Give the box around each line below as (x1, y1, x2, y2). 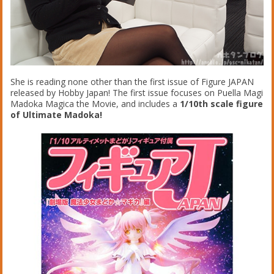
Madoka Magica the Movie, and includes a (10, 98, 180, 110)
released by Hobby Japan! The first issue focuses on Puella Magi (10, 87, 264, 99)
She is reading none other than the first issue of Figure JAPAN (10, 76, 254, 88)
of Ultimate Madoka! (10, 109, 103, 121)
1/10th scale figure (180, 98, 264, 110)
